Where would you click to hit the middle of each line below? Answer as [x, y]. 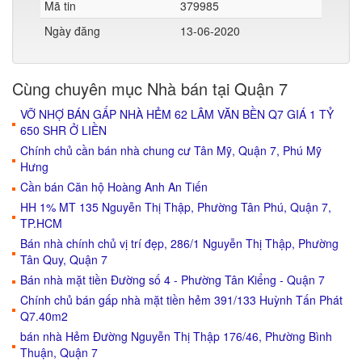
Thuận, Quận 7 [59, 352]
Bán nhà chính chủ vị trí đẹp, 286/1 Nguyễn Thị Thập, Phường [179, 243]
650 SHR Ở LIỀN [63, 130]
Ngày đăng [72, 31]
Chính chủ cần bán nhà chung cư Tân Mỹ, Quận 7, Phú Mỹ [171, 150]
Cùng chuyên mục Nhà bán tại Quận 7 [150, 88]
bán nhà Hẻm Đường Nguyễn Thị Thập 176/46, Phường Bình [176, 336]
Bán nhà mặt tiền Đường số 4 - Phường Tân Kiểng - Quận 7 [173, 280]
